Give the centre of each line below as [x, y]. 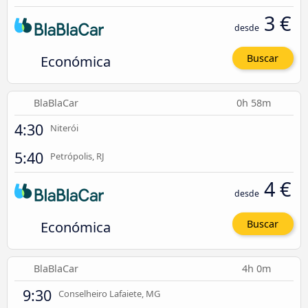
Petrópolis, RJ [77, 156]
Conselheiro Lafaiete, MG [109, 294]
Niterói [64, 128]
